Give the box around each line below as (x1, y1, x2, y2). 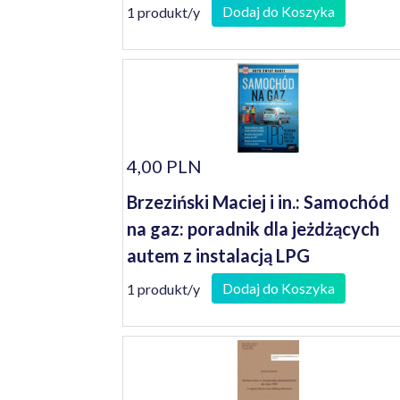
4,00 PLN (127, 155, 202, 177)
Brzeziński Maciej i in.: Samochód (127, 191, 389, 212)
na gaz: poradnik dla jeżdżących (127, 218, 379, 239)
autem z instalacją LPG (127, 245, 310, 266)
